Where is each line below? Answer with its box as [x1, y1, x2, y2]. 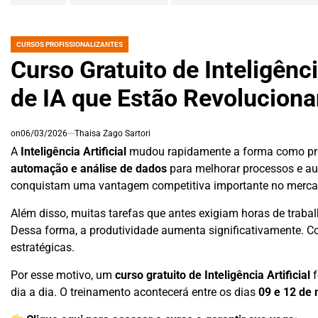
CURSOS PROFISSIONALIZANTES [16, 40, 123, 48]
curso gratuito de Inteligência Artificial [115, 268, 310, 282]
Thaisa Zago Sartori [75, 128, 150, 138]
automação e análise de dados [11, 161, 167, 175]
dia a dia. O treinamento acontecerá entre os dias [11, 285, 258, 299]
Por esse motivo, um [11, 268, 115, 282]
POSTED [10, 44, 37, 53]
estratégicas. [11, 240, 75, 254]
